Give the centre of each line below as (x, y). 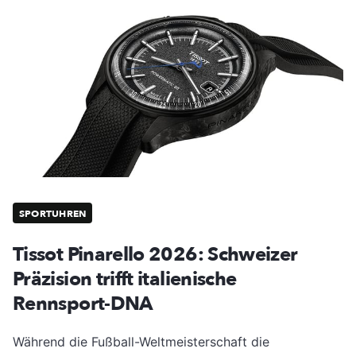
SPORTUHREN (53, 214)
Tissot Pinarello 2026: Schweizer (155, 254)
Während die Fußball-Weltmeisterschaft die (141, 341)
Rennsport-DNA (83, 304)
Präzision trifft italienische (125, 279)
